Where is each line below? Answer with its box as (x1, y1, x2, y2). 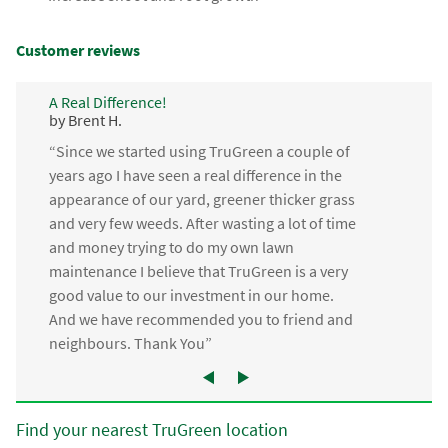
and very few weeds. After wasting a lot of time (48, 213, 356, 234)
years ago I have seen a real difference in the (48, 165, 342, 186)
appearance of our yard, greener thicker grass (48, 189, 355, 210)
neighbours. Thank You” (48, 333, 212, 354)
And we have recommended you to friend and (48, 309, 353, 330)
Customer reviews (16, 39, 141, 60)
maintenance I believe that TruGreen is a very (48, 261, 348, 282)
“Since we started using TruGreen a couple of (48, 141, 350, 162)
